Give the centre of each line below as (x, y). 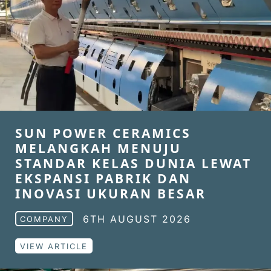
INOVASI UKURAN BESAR (111, 194)
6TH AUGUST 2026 (137, 219)
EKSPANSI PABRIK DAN (103, 178)
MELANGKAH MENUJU (98, 148)
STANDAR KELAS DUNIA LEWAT (133, 163)
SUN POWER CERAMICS (103, 133)
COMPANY (44, 219)
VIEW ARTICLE (54, 246)
